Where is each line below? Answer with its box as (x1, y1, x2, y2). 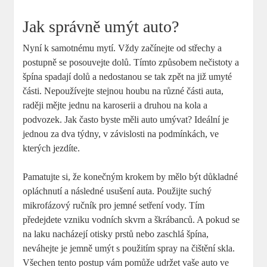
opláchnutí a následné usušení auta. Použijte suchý (23, 186, 212, 197)
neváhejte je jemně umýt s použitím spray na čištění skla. (23, 243, 235, 254)
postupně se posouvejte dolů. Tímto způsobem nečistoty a (23, 57, 240, 68)
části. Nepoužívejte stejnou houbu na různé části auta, (23, 86, 224, 97)
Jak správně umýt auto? (23, 17, 179, 36)
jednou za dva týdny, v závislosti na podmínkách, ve (23, 129, 219, 139)
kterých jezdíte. (23, 143, 80, 154)
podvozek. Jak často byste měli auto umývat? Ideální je (23, 114, 229, 125)
